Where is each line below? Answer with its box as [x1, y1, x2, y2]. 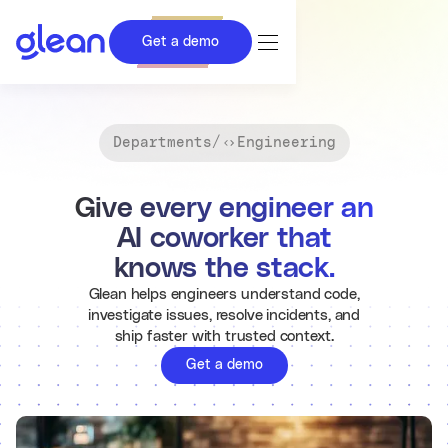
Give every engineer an [74, 195, 374, 223]
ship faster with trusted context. [114, 329, 334, 344]
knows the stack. [113, 255, 335, 283]
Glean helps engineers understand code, [88, 287, 360, 302]
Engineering [236, 136, 336, 150]
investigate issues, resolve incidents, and [87, 308, 361, 323]
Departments [112, 136, 212, 150]
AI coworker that [116, 225, 332, 253]
